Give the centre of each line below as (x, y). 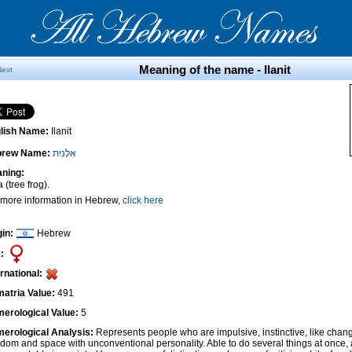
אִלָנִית (64, 153)
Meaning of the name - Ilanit (214, 70)
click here (143, 200)
